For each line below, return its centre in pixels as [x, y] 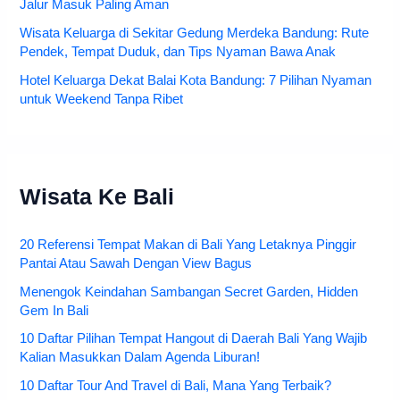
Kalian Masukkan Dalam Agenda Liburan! [140, 358]
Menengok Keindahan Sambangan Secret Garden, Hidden [189, 292]
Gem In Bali [54, 310]
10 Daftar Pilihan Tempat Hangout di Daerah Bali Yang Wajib [194, 339]
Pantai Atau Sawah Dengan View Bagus [136, 263]
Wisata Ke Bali [97, 196]
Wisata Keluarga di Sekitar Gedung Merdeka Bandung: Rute [195, 33]
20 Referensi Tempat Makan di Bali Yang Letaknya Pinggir [188, 244]
